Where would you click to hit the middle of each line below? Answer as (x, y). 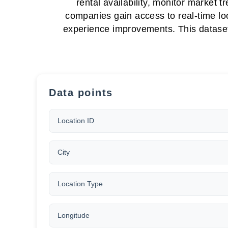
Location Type (80, 184)
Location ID (76, 121)
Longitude (74, 216)
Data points (81, 93)
